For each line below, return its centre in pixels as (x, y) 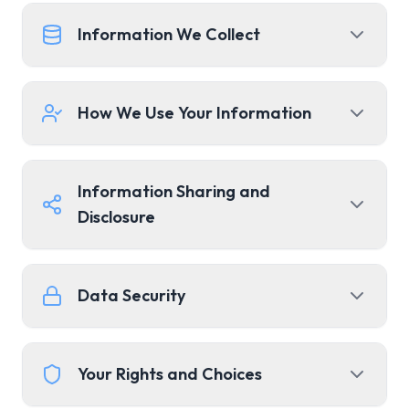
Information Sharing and (173, 191)
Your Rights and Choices (170, 374)
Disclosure (116, 217)
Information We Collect (169, 34)
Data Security (131, 295)
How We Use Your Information (194, 113)
